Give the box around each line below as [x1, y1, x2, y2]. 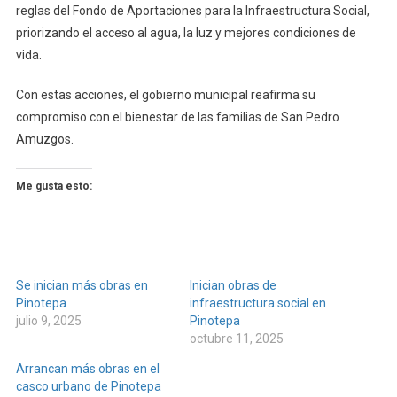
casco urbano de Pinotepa [15, 379, 161, 393]
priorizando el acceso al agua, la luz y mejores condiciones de [15, 26, 356, 40]
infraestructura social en [190, 296, 326, 310]
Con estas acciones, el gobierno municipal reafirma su [15, 88, 315, 102]
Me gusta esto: [15, 180, 92, 192]
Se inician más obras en [15, 278, 148, 292]
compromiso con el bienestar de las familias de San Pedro [15, 110, 339, 124]
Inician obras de [190, 278, 276, 292]
